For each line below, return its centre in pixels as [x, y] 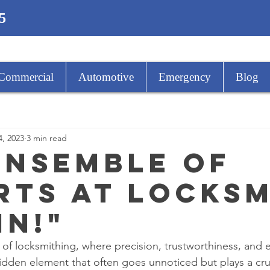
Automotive [106, 77]
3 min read [47, 138]
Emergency [185, 77]
